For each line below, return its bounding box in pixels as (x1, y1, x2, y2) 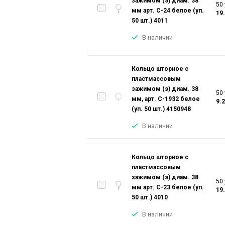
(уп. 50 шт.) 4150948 (132, 105, 191, 113)
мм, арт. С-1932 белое (132, 95, 200, 102)
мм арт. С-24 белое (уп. (132, 7, 204, 14)
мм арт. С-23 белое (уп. (132, 184, 204, 191)
